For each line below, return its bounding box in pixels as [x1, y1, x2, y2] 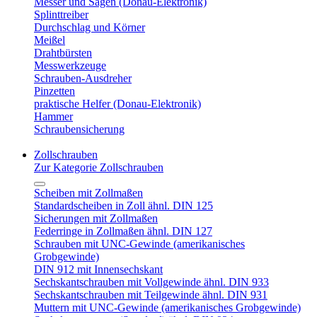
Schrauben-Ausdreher [34, 72, 132, 84]
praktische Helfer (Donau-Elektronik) [34, 98, 201, 110]
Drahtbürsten [34, 47, 92, 59]
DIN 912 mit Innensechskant [34, 263, 163, 275]
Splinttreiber [34, 8, 88, 21]
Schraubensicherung [34, 123, 125, 135]
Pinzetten [34, 85, 75, 97]
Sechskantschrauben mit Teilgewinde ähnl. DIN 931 [34, 289, 267, 301]
